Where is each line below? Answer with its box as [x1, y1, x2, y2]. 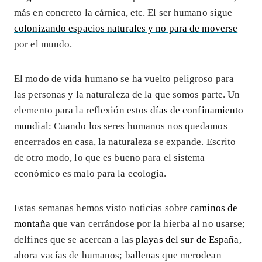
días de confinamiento [150, 104, 244, 116]
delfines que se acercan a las [14, 233, 136, 245]
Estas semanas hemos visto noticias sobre [14, 202, 191, 213]
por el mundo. [14, 38, 73, 50]
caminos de [190, 202, 238, 213]
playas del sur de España [136, 233, 239, 245]
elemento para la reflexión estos [14, 104, 151, 116]
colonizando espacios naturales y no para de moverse [14, 22, 238, 34]
